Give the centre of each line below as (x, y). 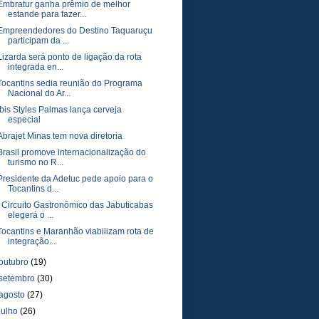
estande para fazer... (47, 14)
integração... (31, 241)
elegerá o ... (30, 215)
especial (24, 120)
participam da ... (38, 41)
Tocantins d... (33, 189)
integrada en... (35, 67)
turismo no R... (35, 162)
